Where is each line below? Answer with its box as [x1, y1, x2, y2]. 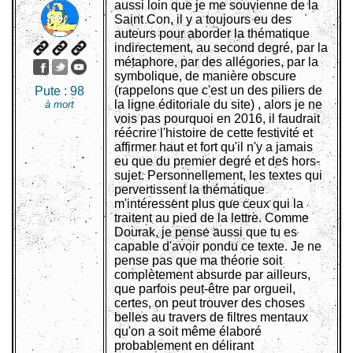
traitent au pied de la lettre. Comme [114, 211, 309, 225]
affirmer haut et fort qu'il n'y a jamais [114, 140, 313, 154]
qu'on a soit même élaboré [114, 325, 262, 339]
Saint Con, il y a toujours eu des [114, 13, 292, 27]
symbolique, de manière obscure [114, 69, 296, 84]
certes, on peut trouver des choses [114, 296, 305, 310]
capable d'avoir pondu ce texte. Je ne [114, 240, 321, 254]
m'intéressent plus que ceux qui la [114, 197, 303, 211]
